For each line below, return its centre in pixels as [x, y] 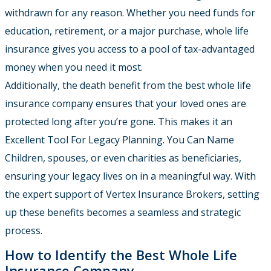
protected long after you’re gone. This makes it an [119, 122]
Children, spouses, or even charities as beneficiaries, [123, 158]
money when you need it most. [74, 67]
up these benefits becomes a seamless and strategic [123, 213]
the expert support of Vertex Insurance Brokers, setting [132, 194]
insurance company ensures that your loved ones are [126, 104]
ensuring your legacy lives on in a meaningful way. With [130, 176]
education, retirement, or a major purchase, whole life [127, 31]
